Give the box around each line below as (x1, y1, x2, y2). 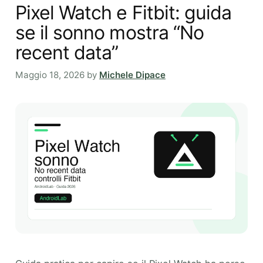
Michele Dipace (99, 69, 166, 81)
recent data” (15, 41, 119, 64)
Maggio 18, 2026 (15, 69, 85, 81)
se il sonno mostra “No (15, 21, 204, 44)
